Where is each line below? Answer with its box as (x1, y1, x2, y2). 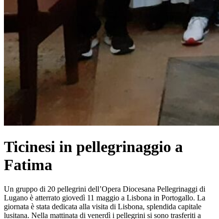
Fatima (4, 156, 52, 174)
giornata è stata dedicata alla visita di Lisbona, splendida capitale (4, 202, 201, 211)
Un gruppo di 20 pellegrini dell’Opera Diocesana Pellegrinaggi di (4, 184, 205, 193)
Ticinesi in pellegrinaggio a (4, 138, 183, 156)
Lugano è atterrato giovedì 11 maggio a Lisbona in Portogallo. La (4, 193, 205, 202)
